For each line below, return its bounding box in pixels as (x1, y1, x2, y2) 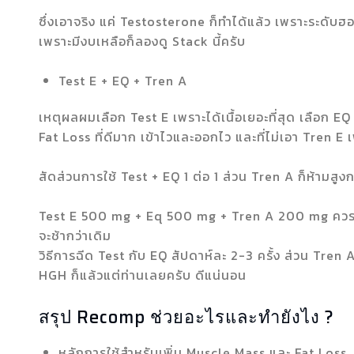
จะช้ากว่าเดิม (38, 226, 111, 245)
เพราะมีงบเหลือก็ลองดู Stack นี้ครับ (38, 32, 246, 51)
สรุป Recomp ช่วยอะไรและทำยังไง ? (38, 303, 334, 331)
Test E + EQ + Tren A (58, 71, 187, 90)
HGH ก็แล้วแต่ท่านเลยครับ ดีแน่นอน (38, 265, 247, 284)
